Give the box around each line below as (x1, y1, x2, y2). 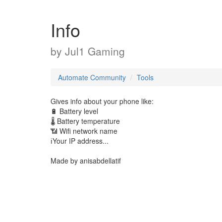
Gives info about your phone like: (51, 96, 154, 106)
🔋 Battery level (51, 106, 98, 116)
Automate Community (58, 72, 126, 82)
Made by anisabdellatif (51, 156, 121, 166)
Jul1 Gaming (65, 44, 125, 58)
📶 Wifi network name (51, 126, 117, 136)
